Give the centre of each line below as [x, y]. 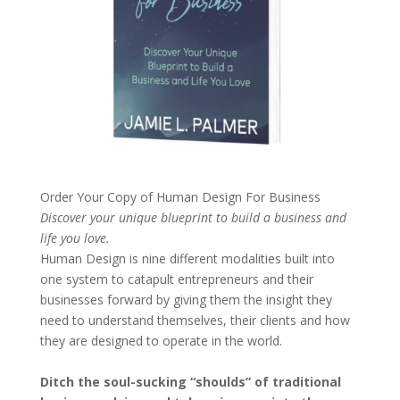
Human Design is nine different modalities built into [187, 258]
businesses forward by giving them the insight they [186, 299]
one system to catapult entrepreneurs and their [176, 279]
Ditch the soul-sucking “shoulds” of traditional [190, 381]
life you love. [75, 237]
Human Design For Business [238, 196]
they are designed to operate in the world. [162, 340]
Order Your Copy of [98, 196]
